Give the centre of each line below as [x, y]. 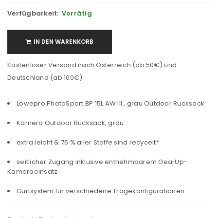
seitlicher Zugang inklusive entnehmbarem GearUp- [102, 162]
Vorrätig [77, 13]
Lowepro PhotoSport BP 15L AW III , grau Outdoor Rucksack [110, 103]
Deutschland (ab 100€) [45, 77]
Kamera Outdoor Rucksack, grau [70, 123]
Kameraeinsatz [33, 171]
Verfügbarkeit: [33, 13]
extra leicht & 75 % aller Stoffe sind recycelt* [88, 142]
